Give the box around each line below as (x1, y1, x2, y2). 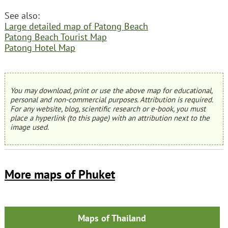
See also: (4, 10, 40, 21)
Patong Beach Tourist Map (4, 31, 107, 43)
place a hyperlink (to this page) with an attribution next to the (10, 112, 210, 123)
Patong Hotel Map (4, 42, 75, 53)
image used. (10, 122, 49, 132)
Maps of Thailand (78, 212, 147, 224)
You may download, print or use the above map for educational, (10, 85, 212, 95)
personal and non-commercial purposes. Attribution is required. (10, 94, 213, 104)
